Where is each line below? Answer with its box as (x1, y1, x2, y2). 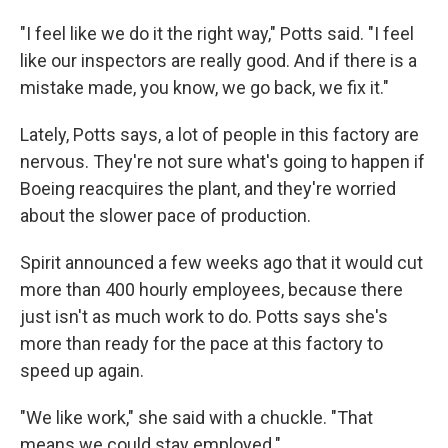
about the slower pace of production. (20, 205, 311, 226)
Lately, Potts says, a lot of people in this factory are (20, 124, 419, 145)
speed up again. (20, 360, 144, 381)
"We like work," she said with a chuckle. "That (20, 407, 373, 428)
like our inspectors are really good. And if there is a (20, 50, 417, 71)
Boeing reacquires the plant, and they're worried (20, 178, 396, 199)
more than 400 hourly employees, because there (20, 279, 403, 300)
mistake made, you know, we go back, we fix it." (20, 77, 389, 98)
